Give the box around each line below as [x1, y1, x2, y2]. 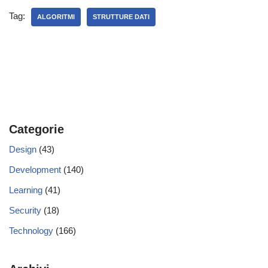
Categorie [9, 123, 64, 136]
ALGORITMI [37, 13, 75, 20]
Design [9, 144, 36, 154]
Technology [9, 226, 53, 236]
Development [9, 165, 61, 175]
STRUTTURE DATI [93, 13, 150, 20]
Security [9, 205, 41, 215]
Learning [9, 185, 42, 195]
